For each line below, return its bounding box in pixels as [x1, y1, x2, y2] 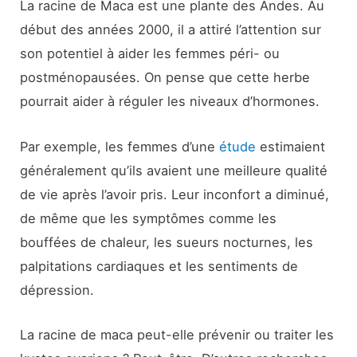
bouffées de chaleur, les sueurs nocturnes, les [20, 233, 314, 250]
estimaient [256, 138, 326, 155]
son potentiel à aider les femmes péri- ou [20, 45, 280, 62]
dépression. [20, 281, 95, 298]
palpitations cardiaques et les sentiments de [20, 257, 299, 274]
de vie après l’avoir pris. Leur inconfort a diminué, [20, 186, 330, 202]
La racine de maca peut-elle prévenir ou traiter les [20, 326, 335, 343]
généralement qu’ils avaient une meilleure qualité [20, 162, 328, 178]
